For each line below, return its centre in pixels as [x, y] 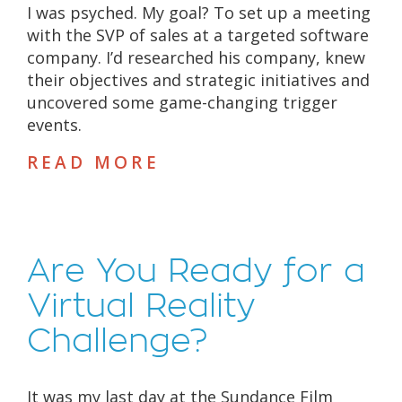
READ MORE [93, 163]
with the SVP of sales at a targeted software [197, 35]
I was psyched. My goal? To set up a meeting [198, 13]
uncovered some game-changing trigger [182, 103]
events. [54, 125]
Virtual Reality [141, 306]
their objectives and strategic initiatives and [198, 80]
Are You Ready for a [196, 271]
